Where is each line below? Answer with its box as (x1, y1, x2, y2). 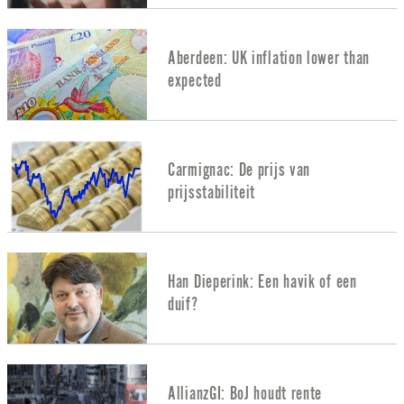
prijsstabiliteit (168, 182, 256, 202)
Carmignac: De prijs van (168, 160, 311, 179)
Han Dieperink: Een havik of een (168, 271, 357, 291)
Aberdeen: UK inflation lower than (168, 48, 371, 68)
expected (168, 70, 222, 90)
